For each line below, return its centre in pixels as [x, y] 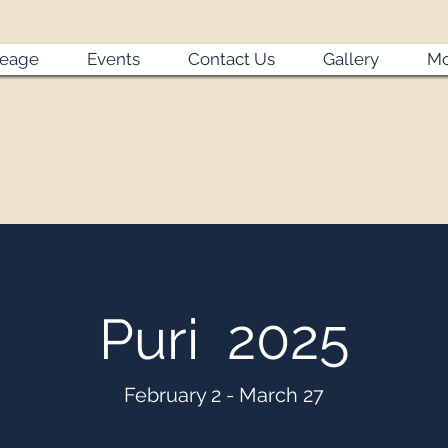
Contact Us [231, 59]
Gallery [350, 59]
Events [113, 59]
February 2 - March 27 [224, 394]
